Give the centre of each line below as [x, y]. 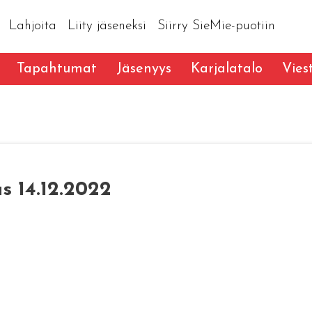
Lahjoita [32, 26]
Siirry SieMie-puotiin [216, 26]
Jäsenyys [143, 69]
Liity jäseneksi [107, 26]
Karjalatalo [226, 69]
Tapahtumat [56, 69]
